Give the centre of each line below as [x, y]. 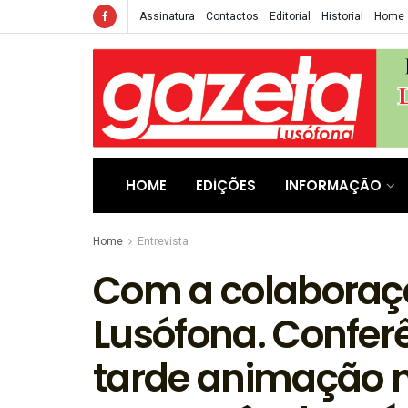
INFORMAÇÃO [333, 185]
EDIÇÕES [226, 185]
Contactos [232, 16]
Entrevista [163, 241]
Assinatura [167, 16]
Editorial [290, 16]
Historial [342, 16]
